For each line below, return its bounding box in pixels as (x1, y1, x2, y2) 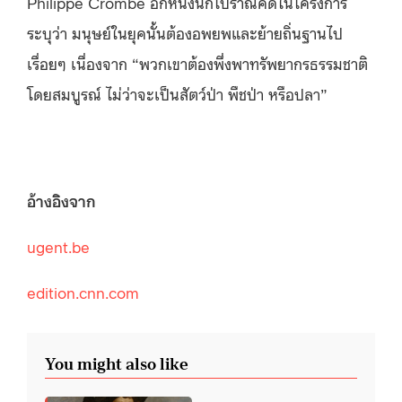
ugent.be (27, 235, 90, 257)
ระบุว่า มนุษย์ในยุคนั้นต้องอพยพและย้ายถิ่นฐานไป (27, 22, 343, 43)
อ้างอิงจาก (27, 189, 96, 211)
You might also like (45, 348, 188, 379)
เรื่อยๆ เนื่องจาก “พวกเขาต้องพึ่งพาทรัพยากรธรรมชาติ (27, 52, 368, 74)
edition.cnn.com (27, 281, 139, 302)
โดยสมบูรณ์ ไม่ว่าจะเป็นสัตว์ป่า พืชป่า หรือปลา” (27, 83, 328, 104)
